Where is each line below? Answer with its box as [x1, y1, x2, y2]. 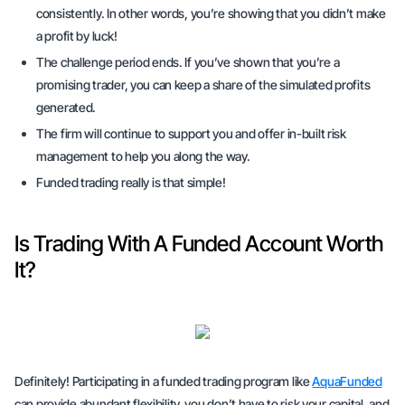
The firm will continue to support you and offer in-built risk [36, 126, 346, 141]
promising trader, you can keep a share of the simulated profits [36, 77, 371, 92]
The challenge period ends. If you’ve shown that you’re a [36, 54, 340, 70]
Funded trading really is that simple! [36, 174, 226, 190]
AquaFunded [312, 373, 382, 389]
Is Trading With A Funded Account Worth [14, 231, 383, 257]
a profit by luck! [36, 28, 118, 43]
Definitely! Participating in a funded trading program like [14, 373, 313, 389]
